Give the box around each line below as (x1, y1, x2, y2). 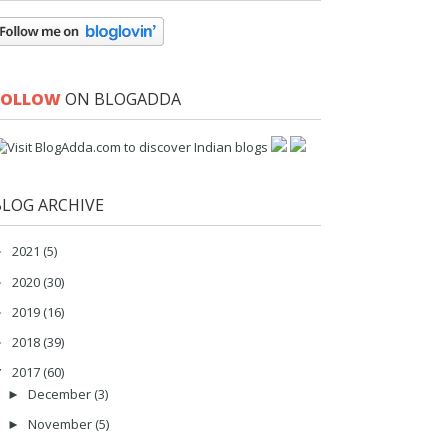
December (27, 384, 94, 403)
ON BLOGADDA (61, 88, 181, 111)
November (27, 414, 95, 433)
